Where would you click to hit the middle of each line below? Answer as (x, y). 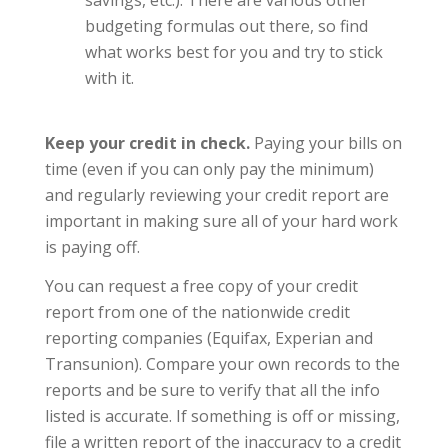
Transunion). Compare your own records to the (222, 364)
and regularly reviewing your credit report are (216, 194)
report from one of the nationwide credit (197, 312)
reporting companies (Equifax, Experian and (208, 338)
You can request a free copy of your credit (201, 286)
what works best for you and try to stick (233, 51)
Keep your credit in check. (147, 142)
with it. (109, 77)
